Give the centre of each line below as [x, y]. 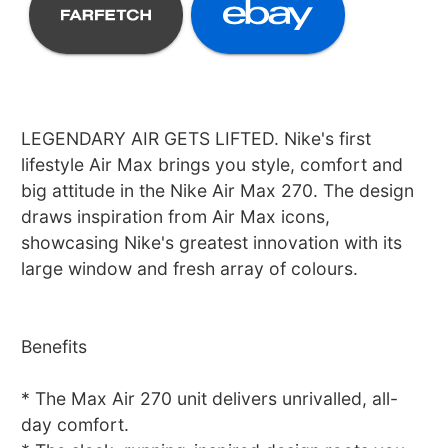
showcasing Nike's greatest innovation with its [212, 243]
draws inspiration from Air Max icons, [176, 217]
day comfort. [75, 425]
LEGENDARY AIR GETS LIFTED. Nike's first [196, 139]
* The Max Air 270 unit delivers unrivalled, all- [210, 399]
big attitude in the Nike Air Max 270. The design [218, 191]
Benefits [54, 347]
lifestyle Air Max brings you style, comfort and [212, 165]
